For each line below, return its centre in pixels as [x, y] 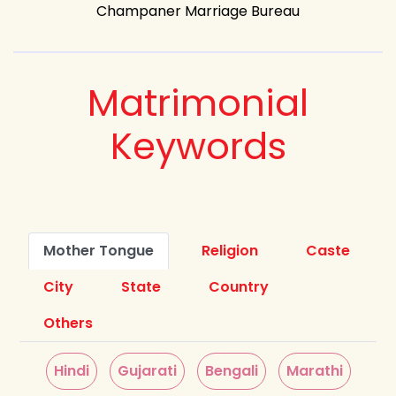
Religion [230, 250]
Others [69, 323]
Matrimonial [198, 103]
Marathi [314, 370]
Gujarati [147, 370]
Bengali [231, 370]
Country [239, 286]
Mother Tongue [99, 250]
